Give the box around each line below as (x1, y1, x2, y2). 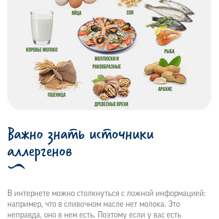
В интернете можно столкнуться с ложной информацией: (7, 189, 206, 198)
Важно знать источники (7, 121, 153, 146)
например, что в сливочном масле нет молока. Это (7, 200, 180, 209)
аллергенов (7, 138, 72, 163)
